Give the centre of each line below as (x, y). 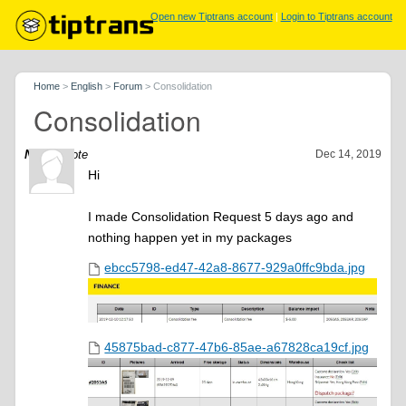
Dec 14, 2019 (348, 154)
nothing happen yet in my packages (190, 237)
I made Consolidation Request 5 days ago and (221, 217)
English (87, 86)
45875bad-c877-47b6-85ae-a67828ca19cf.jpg (237, 347)
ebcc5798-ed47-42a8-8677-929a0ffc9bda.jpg (235, 267)
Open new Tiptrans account (211, 16)
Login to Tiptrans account (336, 16)
